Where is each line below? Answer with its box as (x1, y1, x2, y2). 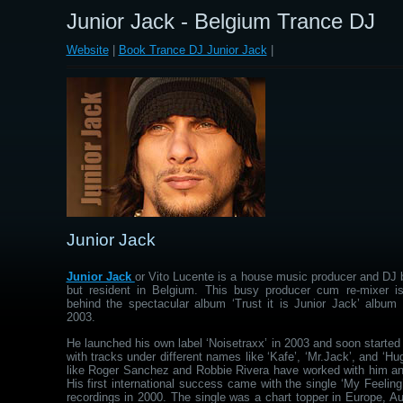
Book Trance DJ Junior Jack (118, 43, 267, 57)
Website (66, 43, 109, 57)
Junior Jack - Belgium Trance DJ (66, 9, 375, 33)
